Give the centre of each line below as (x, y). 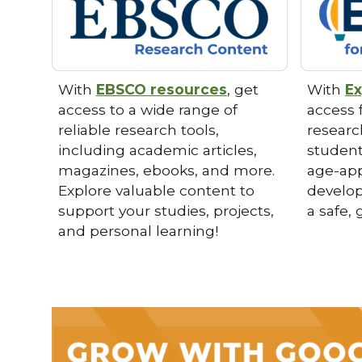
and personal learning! (142, 231)
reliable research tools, (138, 130)
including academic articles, (157, 150)
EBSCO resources (161, 90)
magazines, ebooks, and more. (166, 170)
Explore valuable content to (156, 191)
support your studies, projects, (166, 211)
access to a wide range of (147, 110)
